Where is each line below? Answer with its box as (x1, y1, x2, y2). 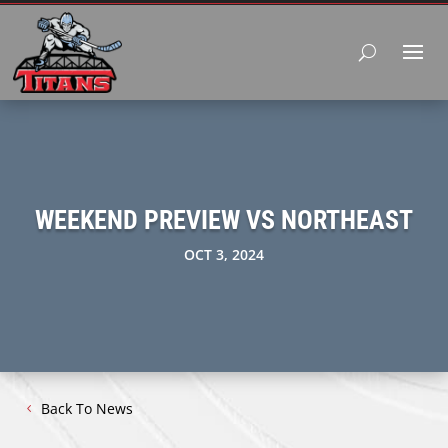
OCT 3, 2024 (184, 244, 264, 264)
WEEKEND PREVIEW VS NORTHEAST (35, 204, 413, 235)
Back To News (41, 399, 134, 419)
